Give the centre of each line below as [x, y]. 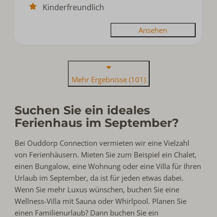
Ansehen [153, 30]
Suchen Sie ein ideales [83, 110]
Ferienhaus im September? [97, 123]
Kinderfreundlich [74, 7]
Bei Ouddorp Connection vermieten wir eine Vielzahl [102, 143]
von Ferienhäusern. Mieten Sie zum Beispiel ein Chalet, [106, 154]
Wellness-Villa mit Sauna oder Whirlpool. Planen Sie [101, 201]
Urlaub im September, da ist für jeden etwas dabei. [99, 178]
